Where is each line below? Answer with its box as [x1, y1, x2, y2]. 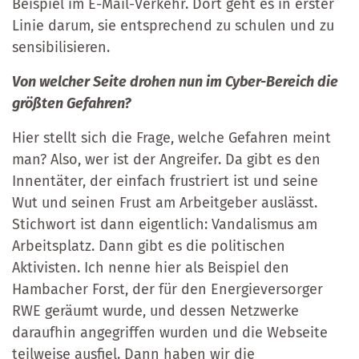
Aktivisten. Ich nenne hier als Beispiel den [12, 258, 289, 276]
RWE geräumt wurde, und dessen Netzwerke [12, 301, 299, 320]
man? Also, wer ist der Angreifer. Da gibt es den [12, 150, 321, 168]
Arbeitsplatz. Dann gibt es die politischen [12, 236, 285, 255]
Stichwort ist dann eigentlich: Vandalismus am [12, 215, 317, 233]
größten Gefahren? [12, 94, 131, 112]
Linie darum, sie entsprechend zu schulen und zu [12, 16, 334, 34]
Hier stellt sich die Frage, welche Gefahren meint [12, 128, 331, 147]
